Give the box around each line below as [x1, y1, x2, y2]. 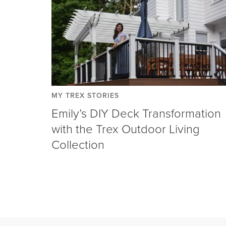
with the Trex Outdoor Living [51, 120, 200, 137]
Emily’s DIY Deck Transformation [51, 104, 221, 121]
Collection [51, 135, 104, 152]
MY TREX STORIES [51, 90, 119, 100]
